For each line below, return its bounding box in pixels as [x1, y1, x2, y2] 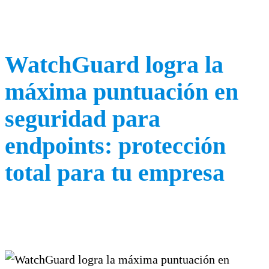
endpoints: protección [5, 131, 226, 159]
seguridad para [5, 104, 160, 132]
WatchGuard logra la [5, 50, 223, 78]
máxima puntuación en [5, 77, 238, 105]
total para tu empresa [5, 159, 225, 186]
